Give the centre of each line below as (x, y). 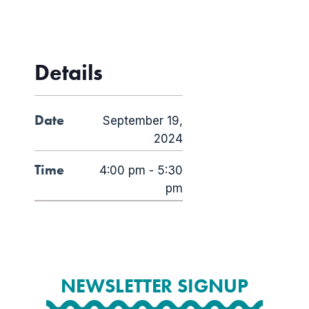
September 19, (143, 121)
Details (69, 73)
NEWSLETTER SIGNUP (154, 286)
